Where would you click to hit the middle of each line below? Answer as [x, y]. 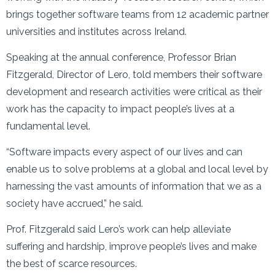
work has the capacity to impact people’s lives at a [120, 109]
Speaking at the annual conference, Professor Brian [121, 57]
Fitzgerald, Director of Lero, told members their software [134, 75]
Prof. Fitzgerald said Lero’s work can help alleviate [118, 229]
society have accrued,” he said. [75, 203]
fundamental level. [48, 126]
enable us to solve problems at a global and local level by [137, 169]
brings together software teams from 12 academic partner [137, 14]
